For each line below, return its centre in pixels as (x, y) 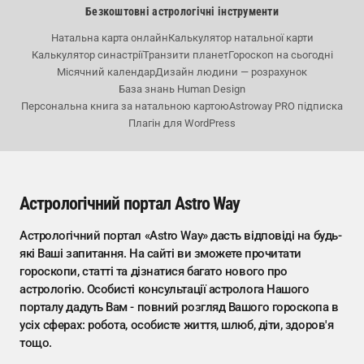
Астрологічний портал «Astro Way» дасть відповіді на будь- (181, 236)
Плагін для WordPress (182, 123)
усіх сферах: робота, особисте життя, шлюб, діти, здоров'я (177, 325)
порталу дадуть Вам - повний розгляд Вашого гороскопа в (179, 307)
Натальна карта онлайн (109, 38)
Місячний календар (106, 72)
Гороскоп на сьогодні (280, 55)
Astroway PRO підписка (286, 106)
